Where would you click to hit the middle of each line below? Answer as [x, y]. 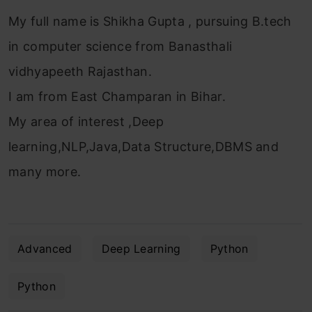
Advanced [45, 248]
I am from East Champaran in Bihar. [117, 96]
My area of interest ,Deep [86, 121]
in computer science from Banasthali [120, 46]
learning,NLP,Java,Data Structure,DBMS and [144, 146]
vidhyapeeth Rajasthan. [80, 71]
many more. [45, 171]
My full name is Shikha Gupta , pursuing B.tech [150, 21]
